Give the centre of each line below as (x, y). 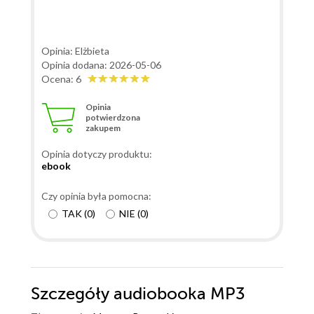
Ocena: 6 (64, 79)
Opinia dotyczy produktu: (97, 154)
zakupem (103, 128)
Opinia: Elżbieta (75, 51)
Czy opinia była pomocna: (96, 196)
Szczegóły (72, 294)
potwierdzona (113, 117)
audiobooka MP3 (179, 294)
